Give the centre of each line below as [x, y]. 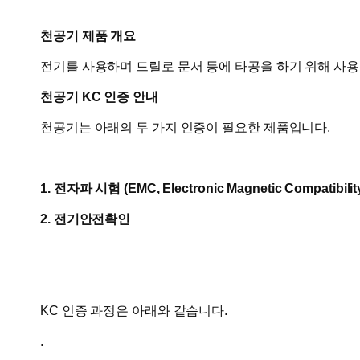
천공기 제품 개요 [88, 35]
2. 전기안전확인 [86, 219]
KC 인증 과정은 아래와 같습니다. [134, 310]
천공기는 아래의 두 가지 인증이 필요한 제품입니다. [186, 127]
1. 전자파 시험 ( [84, 188]
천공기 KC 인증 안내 [99, 96]
